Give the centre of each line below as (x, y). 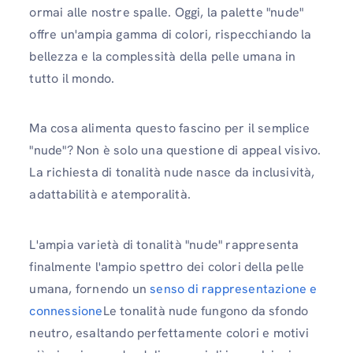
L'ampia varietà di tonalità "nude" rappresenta (164, 244)
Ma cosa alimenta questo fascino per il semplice (169, 128)
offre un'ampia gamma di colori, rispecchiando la (170, 35)
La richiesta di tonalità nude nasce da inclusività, (172, 173)
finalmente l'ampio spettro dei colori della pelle (167, 266)
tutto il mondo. (72, 79)
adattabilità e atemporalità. (110, 195)
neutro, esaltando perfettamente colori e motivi (169, 333)
